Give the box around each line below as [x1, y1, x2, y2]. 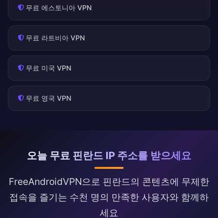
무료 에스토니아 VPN [26, 3, 92, 12]
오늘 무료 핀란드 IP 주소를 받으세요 [27, 149, 191, 162]
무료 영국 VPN [26, 94, 72, 103]
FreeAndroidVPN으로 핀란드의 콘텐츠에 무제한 [9, 176, 209, 188]
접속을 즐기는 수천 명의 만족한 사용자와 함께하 [9, 191, 209, 203]
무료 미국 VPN [26, 64, 72, 73]
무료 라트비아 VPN [26, 34, 85, 42]
